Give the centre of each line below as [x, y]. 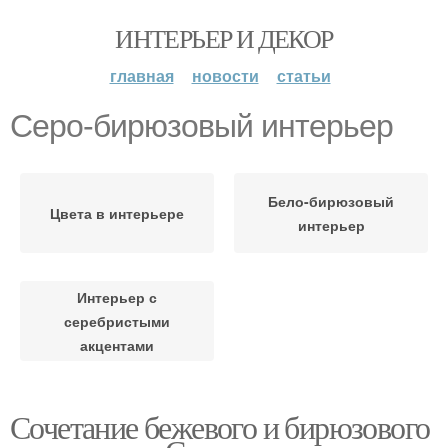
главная [141, 75]
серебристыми [117, 321]
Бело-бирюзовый [331, 201]
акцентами [117, 345]
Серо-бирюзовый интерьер [201, 126]
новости [225, 75]
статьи [303, 75]
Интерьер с [117, 297]
